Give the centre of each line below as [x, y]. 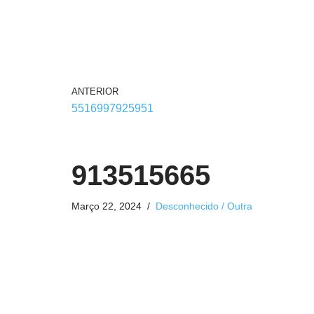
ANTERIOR [95, 91]
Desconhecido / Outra [204, 206]
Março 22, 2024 [107, 206]
